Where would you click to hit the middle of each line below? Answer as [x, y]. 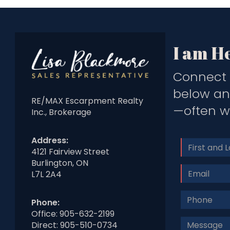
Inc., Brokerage [61, 112]
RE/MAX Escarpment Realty [87, 101]
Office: [45, 214]
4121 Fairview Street [70, 151]
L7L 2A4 [46, 174]
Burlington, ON [60, 163]
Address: [50, 140]
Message [199, 222]
